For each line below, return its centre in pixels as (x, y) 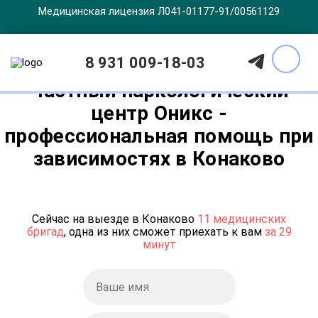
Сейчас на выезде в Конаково (115, 219)
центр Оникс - (159, 113)
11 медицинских (242, 219)
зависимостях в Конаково (159, 159)
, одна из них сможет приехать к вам (164, 232)
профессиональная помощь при (159, 136)
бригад (45, 232)
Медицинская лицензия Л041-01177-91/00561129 (159, 11)
